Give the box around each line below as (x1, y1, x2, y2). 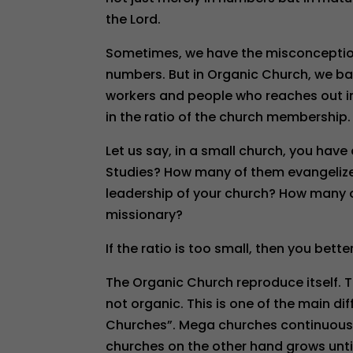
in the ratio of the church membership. (106, 108, 351, 126)
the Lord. (106, 10, 162, 28)
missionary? (106, 206, 184, 224)
